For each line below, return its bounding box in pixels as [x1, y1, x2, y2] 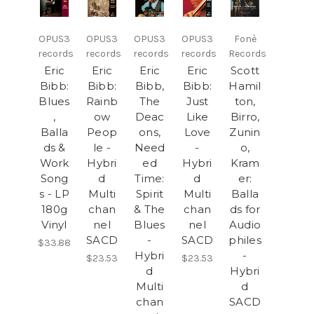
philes [228, 233, 261, 247]
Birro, [230, 109, 260, 123]
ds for [229, 202, 261, 216]
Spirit [135, 186, 164, 200]
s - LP [39, 186, 69, 200]
